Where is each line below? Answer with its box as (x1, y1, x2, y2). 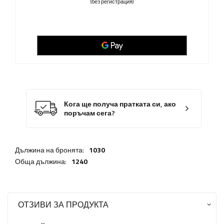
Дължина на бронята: (15, 144, 84, 155)
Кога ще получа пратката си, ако (64, 98, 176, 110)
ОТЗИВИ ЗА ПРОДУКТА (18, 198, 108, 211)
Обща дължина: (15, 156, 66, 167)
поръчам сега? (64, 107, 115, 119)
